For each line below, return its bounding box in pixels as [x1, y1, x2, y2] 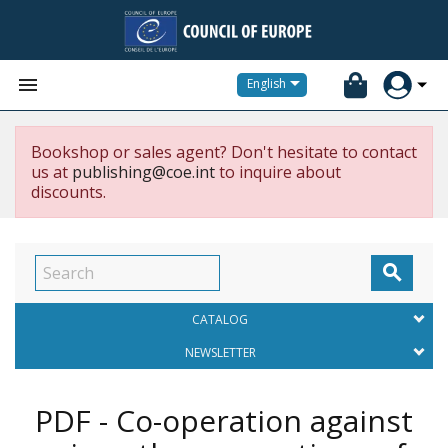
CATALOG [192, 311, 248, 328]
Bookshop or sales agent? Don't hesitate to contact [31, 141, 417, 163]
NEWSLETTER [184, 344, 256, 361]
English [247, 75, 286, 93]
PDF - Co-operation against [35, 400, 413, 441]
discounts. [31, 181, 106, 203]
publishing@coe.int [72, 161, 215, 183]
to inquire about [215, 161, 341, 183]
